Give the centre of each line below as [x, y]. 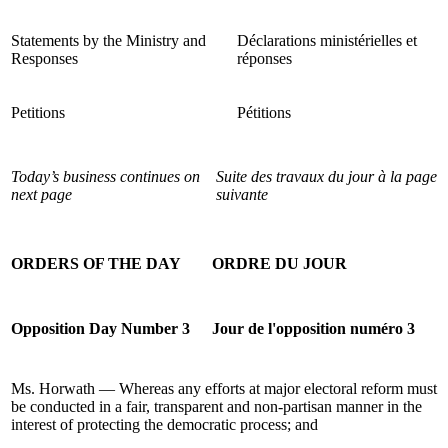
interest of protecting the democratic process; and [164, 424]
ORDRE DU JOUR [279, 263]
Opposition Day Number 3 [100, 328]
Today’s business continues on [105, 176]
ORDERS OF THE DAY [96, 263]
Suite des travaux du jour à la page [326, 176]
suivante [242, 194]
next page [41, 194]
